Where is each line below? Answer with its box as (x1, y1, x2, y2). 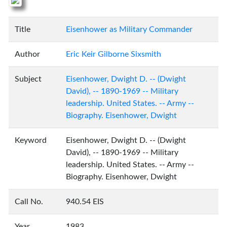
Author (15, 50, 40, 58)
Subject (15, 75, 42, 83)
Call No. (15, 198, 43, 206)
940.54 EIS (66, 198, 104, 206)
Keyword (15, 136, 47, 144)
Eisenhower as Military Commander (66, 25, 193, 33)
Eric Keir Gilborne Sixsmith (66, 50, 161, 58)
